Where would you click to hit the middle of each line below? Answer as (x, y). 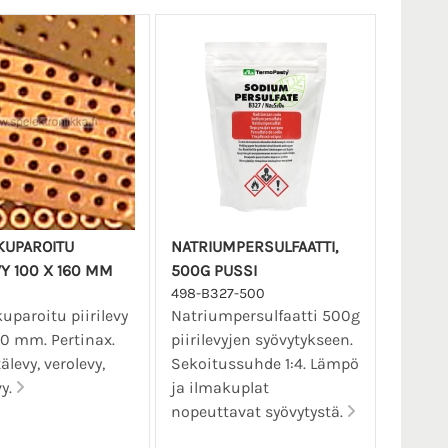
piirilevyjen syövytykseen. (261, 340)
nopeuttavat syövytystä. (258, 412)
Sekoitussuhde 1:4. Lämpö (264, 364)
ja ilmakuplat (219, 388)
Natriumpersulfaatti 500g (265, 316)
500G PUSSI (213, 271)
